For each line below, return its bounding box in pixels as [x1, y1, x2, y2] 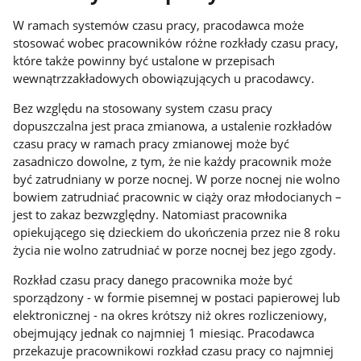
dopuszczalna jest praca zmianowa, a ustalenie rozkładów [13, 117, 333, 134]
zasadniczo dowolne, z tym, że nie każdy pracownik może [13, 152, 332, 169]
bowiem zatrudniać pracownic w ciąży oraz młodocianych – [13, 188, 342, 205]
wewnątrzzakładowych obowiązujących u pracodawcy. [13, 70, 315, 87]
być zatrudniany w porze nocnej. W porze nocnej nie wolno [13, 170, 341, 187]
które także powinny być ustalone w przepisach [13, 52, 276, 69]
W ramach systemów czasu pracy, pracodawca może [13, 17, 305, 34]
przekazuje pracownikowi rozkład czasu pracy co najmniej [13, 342, 334, 359]
